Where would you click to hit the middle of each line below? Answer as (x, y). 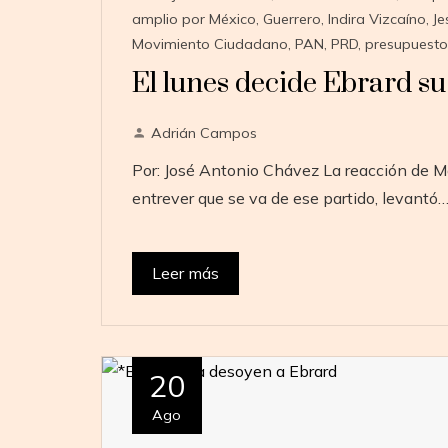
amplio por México (193, 18)
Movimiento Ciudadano (209, 43)
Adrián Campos (203, 132)
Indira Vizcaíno (376, 18)
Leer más (185, 272)
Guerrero (291, 18)
